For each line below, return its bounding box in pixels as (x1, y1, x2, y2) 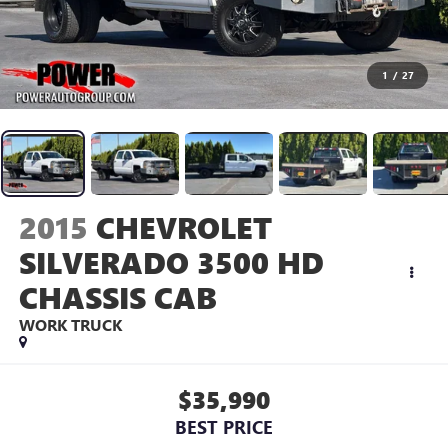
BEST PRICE (175, 415, 273, 440)
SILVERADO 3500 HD (18, 241, 324, 282)
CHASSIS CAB (18, 276, 217, 317)
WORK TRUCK (18, 313, 122, 335)
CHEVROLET (95, 206, 272, 247)
